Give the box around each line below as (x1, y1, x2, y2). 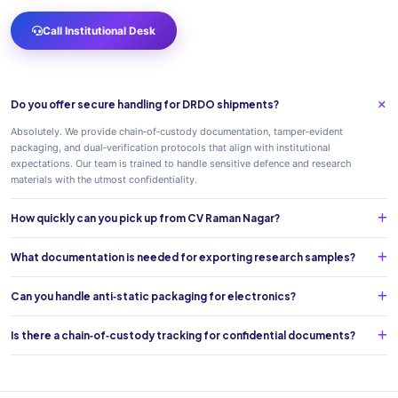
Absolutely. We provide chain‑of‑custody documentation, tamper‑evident (11, 125, 343, 138)
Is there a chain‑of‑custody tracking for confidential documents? (11, 329, 355, 342)
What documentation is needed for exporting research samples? (11, 251, 355, 264)
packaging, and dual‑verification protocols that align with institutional (11, 141, 330, 154)
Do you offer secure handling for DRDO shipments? (11, 98, 279, 111)
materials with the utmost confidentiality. (11, 173, 197, 186)
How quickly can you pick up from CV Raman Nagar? (11, 211, 280, 225)
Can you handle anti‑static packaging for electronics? (11, 290, 296, 303)
